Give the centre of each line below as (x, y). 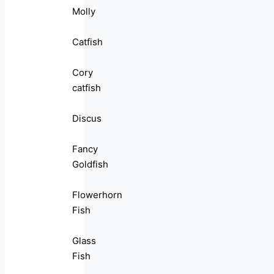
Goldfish (90, 165)
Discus (87, 119)
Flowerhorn (97, 195)
